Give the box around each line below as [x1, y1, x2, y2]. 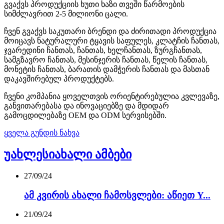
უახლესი [4, 148, 54, 161]
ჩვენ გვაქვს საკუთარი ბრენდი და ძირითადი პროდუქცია [4, 27, 216, 36]
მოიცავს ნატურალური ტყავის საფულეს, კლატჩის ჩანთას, [4, 36, 219, 45]
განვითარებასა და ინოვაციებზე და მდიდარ [4, 101, 169, 110]
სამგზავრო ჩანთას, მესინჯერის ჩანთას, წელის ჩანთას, [4, 55, 207, 64]
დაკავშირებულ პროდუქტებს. [4, 74, 114, 83]
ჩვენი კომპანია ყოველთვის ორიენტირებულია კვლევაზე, [4, 92, 219, 101]
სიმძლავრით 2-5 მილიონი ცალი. [4, 9, 128, 18]
